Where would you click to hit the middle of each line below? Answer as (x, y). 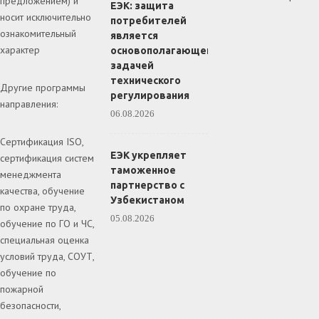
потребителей (149, 21)
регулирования (150, 95)
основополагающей (162, 51)
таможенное (143, 170)
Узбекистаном (148, 200)
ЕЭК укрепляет (149, 155)
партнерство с (148, 185)
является (135, 36)
